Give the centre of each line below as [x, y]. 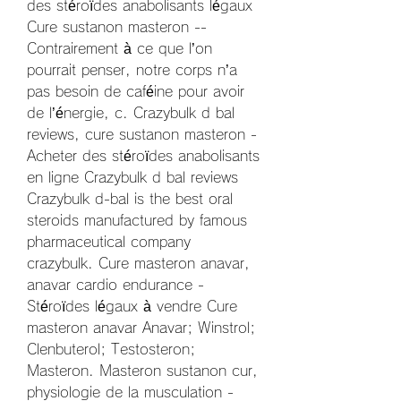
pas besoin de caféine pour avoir [136, 91]
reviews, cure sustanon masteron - [142, 134]
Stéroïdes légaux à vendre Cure [132, 306]
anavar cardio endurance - [115, 284]
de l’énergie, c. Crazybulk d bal [131, 112]
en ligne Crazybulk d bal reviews [132, 177]
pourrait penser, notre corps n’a [132, 69]
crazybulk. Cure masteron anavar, [138, 263]
